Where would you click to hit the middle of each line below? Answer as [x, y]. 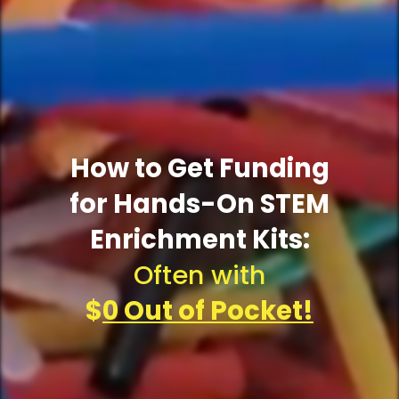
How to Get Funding [199, 168]
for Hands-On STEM [199, 204]
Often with [199, 275]
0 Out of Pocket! [208, 310]
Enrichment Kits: [199, 239]
